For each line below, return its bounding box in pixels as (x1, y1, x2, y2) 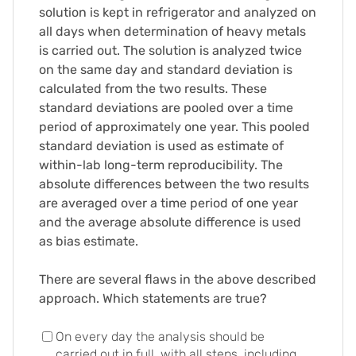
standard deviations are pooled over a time (39, 100, 293, 115)
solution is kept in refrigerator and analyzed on (39, 5, 316, 20)
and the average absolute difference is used (39, 215, 301, 230)
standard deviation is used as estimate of (39, 138, 284, 153)
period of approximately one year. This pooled (39, 119, 310, 134)
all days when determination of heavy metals (39, 24, 306, 39)
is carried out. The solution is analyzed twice (39, 43, 302, 58)
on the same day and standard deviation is (39, 62, 292, 77)
